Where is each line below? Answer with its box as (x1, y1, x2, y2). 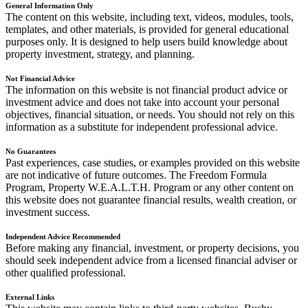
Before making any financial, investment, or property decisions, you (5, 241, 299, 254)
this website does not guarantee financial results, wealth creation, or (5, 193, 296, 206)
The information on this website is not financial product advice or (5, 83, 287, 96)
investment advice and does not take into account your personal (5, 96, 279, 108)
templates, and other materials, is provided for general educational (5, 23, 289, 35)
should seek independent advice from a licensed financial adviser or (5, 254, 297, 266)
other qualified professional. (5, 266, 126, 278)
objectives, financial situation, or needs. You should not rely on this (5, 108, 294, 120)
